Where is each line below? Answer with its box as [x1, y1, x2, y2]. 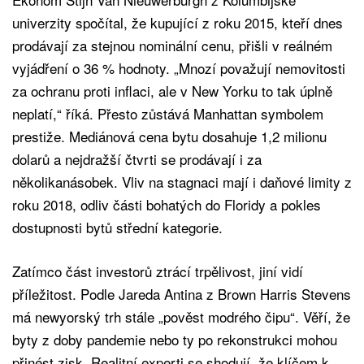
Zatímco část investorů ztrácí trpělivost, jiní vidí [12, 261, 303, 282]
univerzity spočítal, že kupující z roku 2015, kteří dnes [12, 12, 343, 33]
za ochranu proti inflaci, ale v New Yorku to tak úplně [12, 80, 332, 102]
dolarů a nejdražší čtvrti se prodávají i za [12, 149, 262, 170]
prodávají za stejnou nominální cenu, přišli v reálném [12, 35, 332, 56]
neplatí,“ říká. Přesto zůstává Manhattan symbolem [12, 103, 323, 124]
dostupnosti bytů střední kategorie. [12, 217, 223, 238]
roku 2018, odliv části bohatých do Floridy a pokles [12, 194, 321, 215]
